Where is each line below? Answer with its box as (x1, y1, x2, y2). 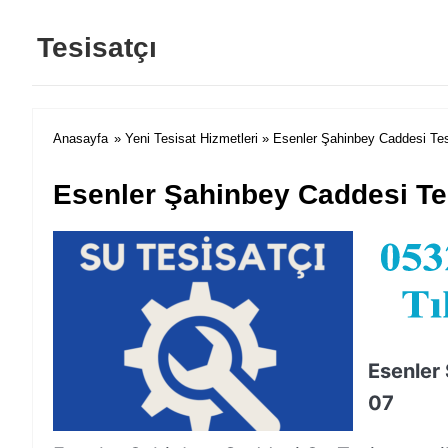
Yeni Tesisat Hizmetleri (125, 131, 258, 146)
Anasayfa (53, 131, 108, 146)
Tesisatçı (37, 32, 157, 63)
